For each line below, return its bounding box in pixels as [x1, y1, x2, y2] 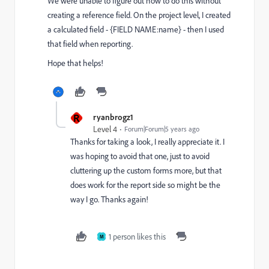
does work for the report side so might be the [70, 180, 220, 191]
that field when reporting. [47, 38, 133, 50]
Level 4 [93, 124, 117, 135]
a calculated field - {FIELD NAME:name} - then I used [47, 24, 224, 35]
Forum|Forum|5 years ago [124, 124, 199, 134]
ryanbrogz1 [93, 112, 133, 122]
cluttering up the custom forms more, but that [70, 165, 222, 177]
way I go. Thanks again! [70, 194, 148, 205]
